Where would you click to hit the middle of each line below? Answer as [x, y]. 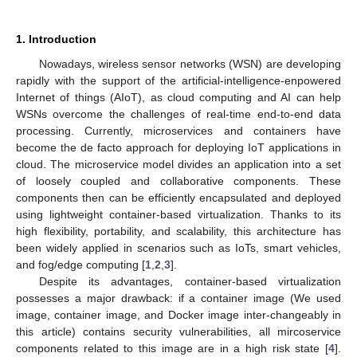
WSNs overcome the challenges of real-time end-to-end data [178, 114]
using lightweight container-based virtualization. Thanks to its [178, 214]
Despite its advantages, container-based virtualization [190, 281]
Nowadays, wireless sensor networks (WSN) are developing [190, 63]
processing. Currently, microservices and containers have [178, 130]
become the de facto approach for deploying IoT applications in [178, 147]
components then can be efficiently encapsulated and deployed [178, 197]
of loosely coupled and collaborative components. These [178, 180]
